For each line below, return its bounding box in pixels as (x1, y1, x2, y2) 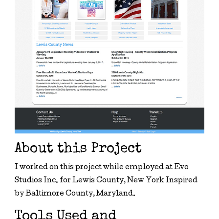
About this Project (15, 142, 142, 156)
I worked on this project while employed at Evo (15, 164, 189, 171)
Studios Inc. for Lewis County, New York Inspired (15, 177, 197, 184)
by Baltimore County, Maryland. (15, 190, 135, 197)
